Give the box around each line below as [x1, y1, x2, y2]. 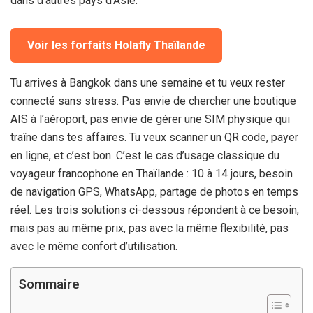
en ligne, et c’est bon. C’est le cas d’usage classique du [10, 148, 279, 162]
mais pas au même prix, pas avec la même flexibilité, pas [10, 221, 289, 235]
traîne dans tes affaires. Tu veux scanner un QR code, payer [10, 130, 298, 144]
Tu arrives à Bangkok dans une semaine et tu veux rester [10, 75, 285, 89]
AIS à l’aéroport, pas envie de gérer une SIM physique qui [10, 112, 290, 126]
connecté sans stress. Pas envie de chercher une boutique [10, 94, 296, 108]
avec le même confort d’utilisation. [10, 239, 177, 253]
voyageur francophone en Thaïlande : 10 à [10, 166, 215, 180]
